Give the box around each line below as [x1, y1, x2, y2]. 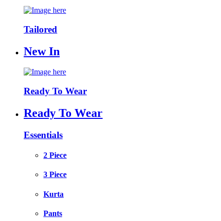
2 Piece [43, 151, 67, 160]
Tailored [24, 24, 57, 35]
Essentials [24, 129, 63, 140]
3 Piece [43, 170, 67, 179]
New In [24, 44, 60, 58]
